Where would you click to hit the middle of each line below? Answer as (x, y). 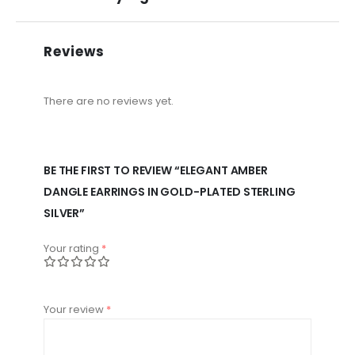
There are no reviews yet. (109, 101)
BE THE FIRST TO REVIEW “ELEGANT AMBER (156, 171)
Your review (75, 310)
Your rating (73, 249)
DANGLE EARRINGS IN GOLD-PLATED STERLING (170, 192)
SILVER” (65, 214)
